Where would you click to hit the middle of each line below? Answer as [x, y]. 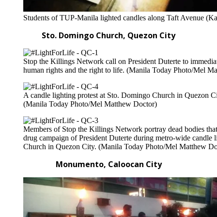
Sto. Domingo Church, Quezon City [108, 36]
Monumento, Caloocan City [108, 164]
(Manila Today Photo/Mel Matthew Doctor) [90, 104]
